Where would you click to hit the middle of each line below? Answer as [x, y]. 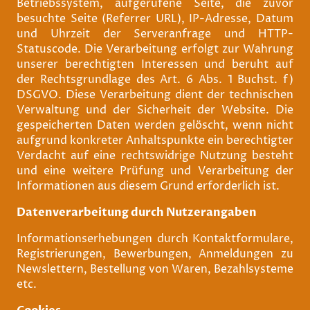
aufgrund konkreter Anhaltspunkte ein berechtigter [155, 140]
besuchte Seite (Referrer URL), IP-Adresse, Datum [155, 18]
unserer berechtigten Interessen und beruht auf [155, 64]
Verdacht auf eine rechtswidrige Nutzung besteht [155, 155]
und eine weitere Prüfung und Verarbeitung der [155, 171]
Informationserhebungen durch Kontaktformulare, [155, 238]
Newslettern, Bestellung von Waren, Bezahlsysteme [155, 269]
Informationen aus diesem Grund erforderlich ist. [148, 186]
